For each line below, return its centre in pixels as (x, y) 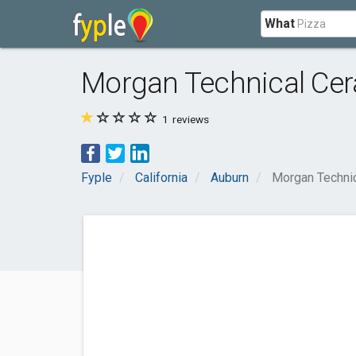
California (161, 178)
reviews (190, 119)
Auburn (230, 178)
